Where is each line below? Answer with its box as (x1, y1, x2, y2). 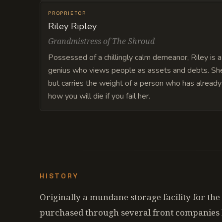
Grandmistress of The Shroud (48, 36, 155, 47)
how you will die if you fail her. (48, 91, 150, 102)
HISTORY (40, 171, 79, 180)
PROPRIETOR (48, 10, 86, 16)
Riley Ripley (48, 20, 97, 32)
